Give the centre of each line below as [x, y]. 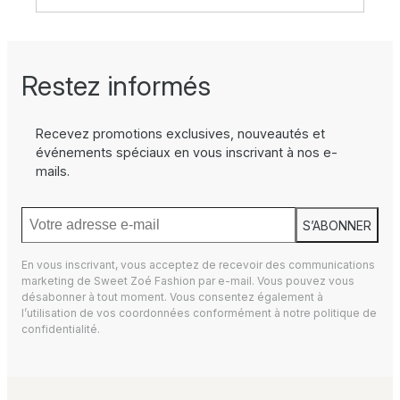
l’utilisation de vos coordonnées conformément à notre [167, 313]
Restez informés [116, 86]
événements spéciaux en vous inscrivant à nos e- [187, 153]
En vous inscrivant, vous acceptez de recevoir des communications [198, 265]
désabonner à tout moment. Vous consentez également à [172, 297]
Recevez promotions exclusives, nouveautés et [180, 134]
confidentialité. [61, 329]
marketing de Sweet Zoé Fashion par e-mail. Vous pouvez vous [188, 281]
